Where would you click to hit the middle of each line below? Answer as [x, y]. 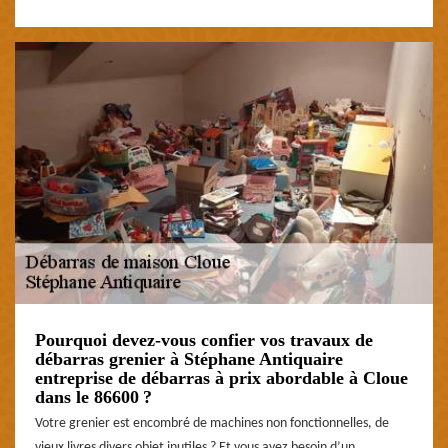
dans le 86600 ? [93, 396]
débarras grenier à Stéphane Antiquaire [189, 358]
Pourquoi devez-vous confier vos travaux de [204, 339]
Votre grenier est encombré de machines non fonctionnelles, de [212, 423]
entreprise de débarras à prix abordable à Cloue [221, 377]
